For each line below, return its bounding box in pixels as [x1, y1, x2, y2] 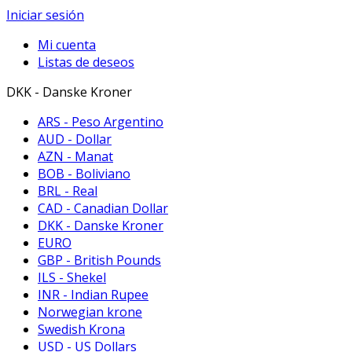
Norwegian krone [38, 303, 142, 321]
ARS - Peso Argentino [38, 113, 163, 130]
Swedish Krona [38, 321, 125, 338]
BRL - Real [38, 182, 97, 200]
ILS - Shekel [38, 269, 106, 286]
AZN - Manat [38, 148, 113, 165]
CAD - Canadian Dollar [38, 200, 168, 217]
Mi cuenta [38, 36, 96, 53]
